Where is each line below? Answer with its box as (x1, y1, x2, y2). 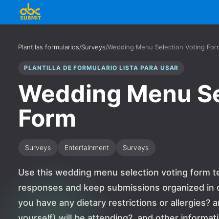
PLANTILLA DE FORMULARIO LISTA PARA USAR (24, 64, 179, 71)
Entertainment (65, 143, 109, 152)
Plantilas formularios (18, 43, 79, 51)
